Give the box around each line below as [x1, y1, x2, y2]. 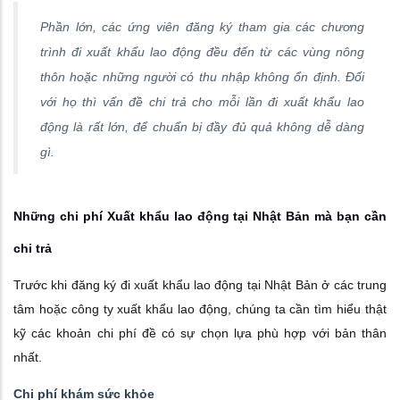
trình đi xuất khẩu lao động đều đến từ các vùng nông [40, 44, 364, 59]
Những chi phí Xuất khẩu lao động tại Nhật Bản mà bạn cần [13, 209, 387, 223]
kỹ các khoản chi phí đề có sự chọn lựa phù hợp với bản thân [13, 325, 387, 340]
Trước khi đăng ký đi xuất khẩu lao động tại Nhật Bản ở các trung [13, 277, 387, 292]
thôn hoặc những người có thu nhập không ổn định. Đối [40, 69, 364, 84]
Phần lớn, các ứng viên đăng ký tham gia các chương [40, 19, 364, 34]
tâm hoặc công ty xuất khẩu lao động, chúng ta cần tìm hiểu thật [13, 301, 387, 316]
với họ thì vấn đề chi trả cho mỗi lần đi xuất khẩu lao [40, 94, 364, 109]
